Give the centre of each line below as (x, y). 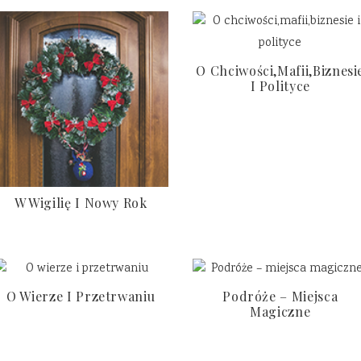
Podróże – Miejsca (280, 296)
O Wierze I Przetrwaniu (81, 296)
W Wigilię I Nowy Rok (81, 202)
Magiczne (280, 311)
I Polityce (280, 86)
